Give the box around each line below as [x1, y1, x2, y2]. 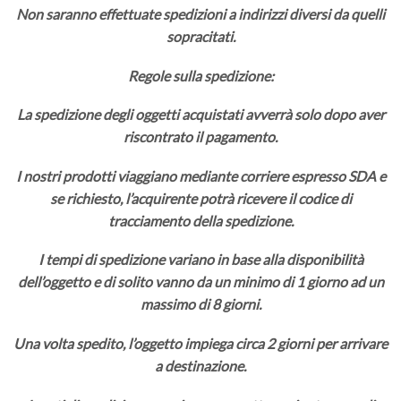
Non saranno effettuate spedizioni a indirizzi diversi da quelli [16, 5, 385, 23]
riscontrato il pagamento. [124, 128, 277, 146]
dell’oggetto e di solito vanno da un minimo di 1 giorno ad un [17, 273, 384, 291]
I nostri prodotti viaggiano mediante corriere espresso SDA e [15, 166, 386, 184]
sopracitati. [166, 28, 235, 46]
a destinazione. [155, 357, 246, 375]
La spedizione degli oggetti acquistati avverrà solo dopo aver [16, 106, 385, 124]
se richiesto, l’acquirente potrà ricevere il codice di [49, 189, 352, 207]
